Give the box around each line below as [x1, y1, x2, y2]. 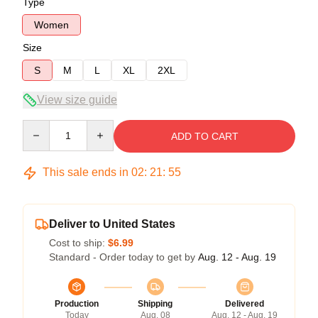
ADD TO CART [170, 131, 238, 142]
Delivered [225, 299, 264, 309]
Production [55, 299, 99, 309]
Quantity [22, 121, 60, 132]
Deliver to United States [49, 218, 175, 230]
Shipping [138, 299, 172, 309]
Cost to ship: [49, 237, 108, 248]
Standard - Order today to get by [49, 251, 198, 263]
